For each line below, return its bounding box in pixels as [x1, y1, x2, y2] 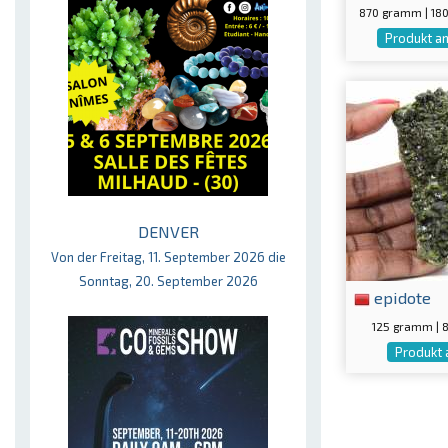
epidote [370, 286, 431, 307]
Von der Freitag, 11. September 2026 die [50, 249, 286, 265]
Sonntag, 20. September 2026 [78, 273, 258, 289]
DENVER [137, 222, 199, 241]
